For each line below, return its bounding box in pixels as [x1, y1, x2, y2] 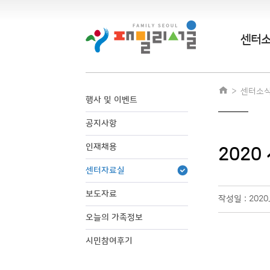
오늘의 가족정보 [86, 213, 143, 222]
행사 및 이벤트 [86, 95, 137, 105]
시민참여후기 [86, 236, 133, 246]
